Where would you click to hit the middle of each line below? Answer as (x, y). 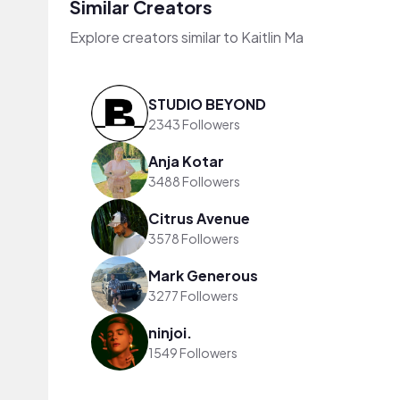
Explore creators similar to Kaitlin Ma (187, 37)
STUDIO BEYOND (207, 104)
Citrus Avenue (199, 218)
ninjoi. (170, 332)
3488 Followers (194, 181)
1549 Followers (193, 352)
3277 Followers (193, 295)
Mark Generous (203, 275)
